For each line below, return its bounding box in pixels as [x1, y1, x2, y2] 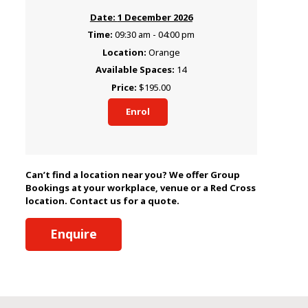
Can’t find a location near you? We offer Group [25, 168, 240, 181]
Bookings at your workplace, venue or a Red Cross [25, 181, 256, 194]
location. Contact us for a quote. [25, 194, 179, 207]
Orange [148, 45, 180, 58]
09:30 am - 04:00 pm [115, 28, 195, 41]
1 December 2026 [117, 10, 192, 23]
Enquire [49, 225, 97, 243]
